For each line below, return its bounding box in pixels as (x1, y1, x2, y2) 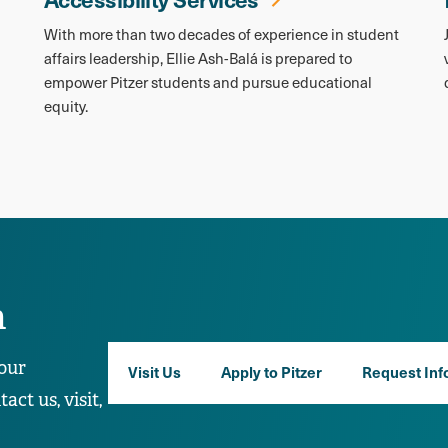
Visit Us (128, 360, 181, 382)
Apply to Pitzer (221, 360, 322, 382)
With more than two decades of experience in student (43, 23, 399, 44)
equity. (43, 95, 88, 116)
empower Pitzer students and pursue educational (43, 71, 372, 92)
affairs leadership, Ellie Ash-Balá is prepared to (43, 47, 352, 68)
